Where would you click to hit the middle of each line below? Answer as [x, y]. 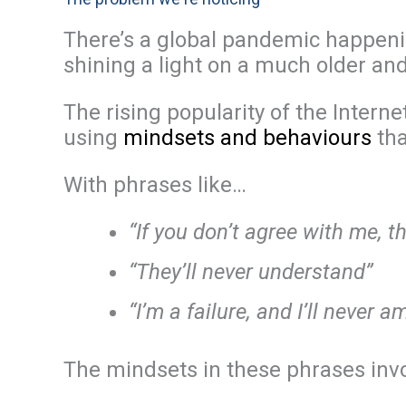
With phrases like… [155, 185]
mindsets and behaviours [247, 138]
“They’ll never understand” [251, 272]
